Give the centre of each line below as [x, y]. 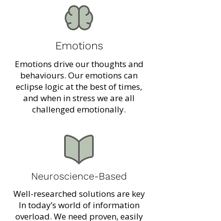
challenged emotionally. [79, 109]
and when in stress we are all [79, 98]
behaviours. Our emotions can [79, 75]
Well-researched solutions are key [79, 194]
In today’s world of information [79, 205]
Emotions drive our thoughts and [79, 64]
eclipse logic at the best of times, [79, 87]
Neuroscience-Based [79, 176]
